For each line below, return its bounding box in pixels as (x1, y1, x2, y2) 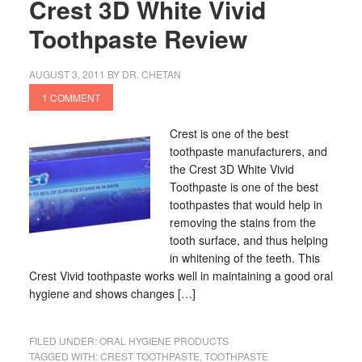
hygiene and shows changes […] (28, 285, 196, 301)
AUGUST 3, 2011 (28, 67, 105, 81)
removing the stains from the (169, 214, 316, 230)
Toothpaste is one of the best (169, 179, 318, 195)
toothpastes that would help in (169, 196, 322, 213)
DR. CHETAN (121, 67, 181, 81)
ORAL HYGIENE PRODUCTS (99, 334, 229, 347)
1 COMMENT (41, 90, 100, 104)
